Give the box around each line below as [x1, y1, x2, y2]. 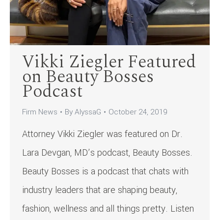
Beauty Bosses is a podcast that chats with [22, 165, 189, 178]
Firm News [22, 107, 57, 118]
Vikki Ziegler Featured [22, 49, 196, 76]
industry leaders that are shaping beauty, [22, 184, 177, 197]
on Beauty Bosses [22, 63, 154, 91]
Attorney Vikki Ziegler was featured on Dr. [22, 128, 183, 141]
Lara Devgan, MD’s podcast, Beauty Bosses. [22, 146, 192, 160]
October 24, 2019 [109, 107, 167, 118]
